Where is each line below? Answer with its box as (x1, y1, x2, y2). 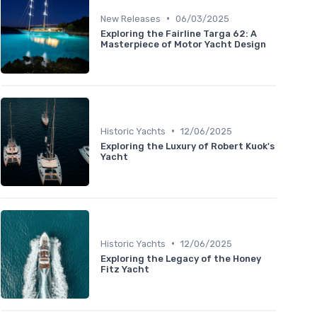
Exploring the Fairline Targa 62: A (100, 28, 257, 39)
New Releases (100, 13, 161, 24)
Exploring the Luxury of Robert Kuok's (100, 140, 275, 151)
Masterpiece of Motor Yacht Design (100, 38, 266, 50)
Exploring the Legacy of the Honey (100, 253, 261, 264)
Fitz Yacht (100, 263, 149, 275)
